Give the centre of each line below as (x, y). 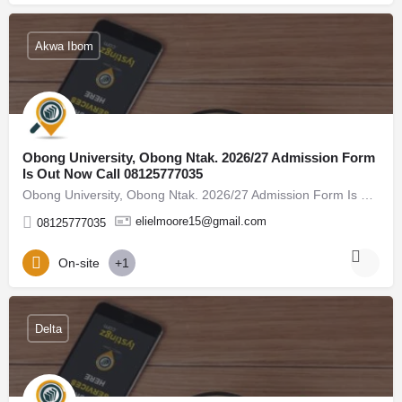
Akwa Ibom (64, 46)
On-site (79, 262)
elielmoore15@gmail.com (201, 221)
